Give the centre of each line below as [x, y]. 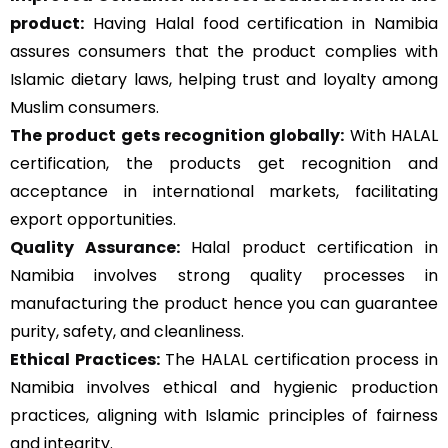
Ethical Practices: [85, 359]
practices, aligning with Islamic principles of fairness [224, 415]
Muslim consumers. [84, 107]
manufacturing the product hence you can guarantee [224, 303]
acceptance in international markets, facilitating [224, 191]
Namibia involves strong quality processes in [224, 275]
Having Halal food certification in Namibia [261, 23]
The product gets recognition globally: [177, 135]
